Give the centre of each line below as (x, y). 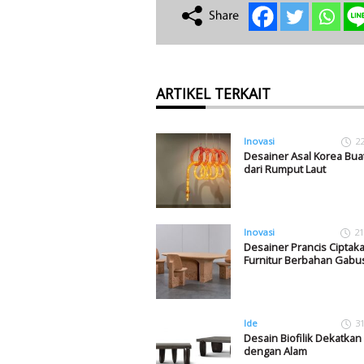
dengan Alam (275, 351)
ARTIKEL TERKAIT (213, 93)
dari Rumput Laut (284, 169)
